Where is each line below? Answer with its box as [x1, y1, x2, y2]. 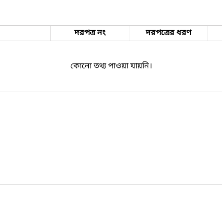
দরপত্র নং [74, 27, 106, 39]
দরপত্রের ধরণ [146, 27, 191, 39]
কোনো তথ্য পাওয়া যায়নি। [70, 60, 152, 72]
